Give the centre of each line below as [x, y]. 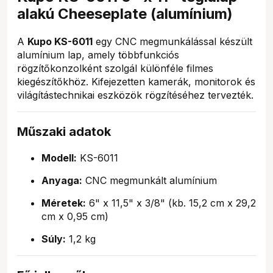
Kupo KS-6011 [60, 41]
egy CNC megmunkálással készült [172, 41]
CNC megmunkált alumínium [150, 180]
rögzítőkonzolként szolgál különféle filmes [115, 68]
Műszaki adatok [64, 131]
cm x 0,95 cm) [75, 216]
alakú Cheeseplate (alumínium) [125, 13]
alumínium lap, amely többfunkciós [98, 55]
